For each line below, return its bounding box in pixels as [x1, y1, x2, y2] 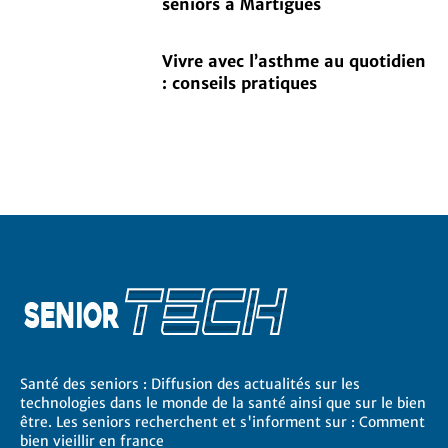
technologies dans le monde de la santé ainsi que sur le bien [20, 393, 426, 412]
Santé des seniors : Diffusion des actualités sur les [20, 374, 360, 393]
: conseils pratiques [162, 73, 318, 94]
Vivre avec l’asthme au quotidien [162, 51, 427, 72]
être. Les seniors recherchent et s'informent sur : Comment [20, 412, 425, 431]
